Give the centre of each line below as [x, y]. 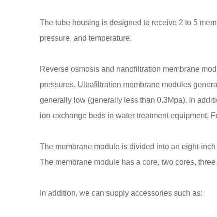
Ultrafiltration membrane [119, 85]
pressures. [59, 85]
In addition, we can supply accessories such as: [121, 193]
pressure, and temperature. [86, 38]
